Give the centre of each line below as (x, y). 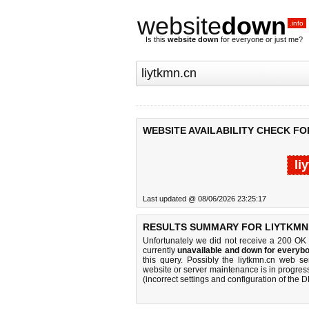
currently (160, 250)
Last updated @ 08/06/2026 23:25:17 (205, 199)
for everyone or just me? (261, 39)
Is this (157, 39)
